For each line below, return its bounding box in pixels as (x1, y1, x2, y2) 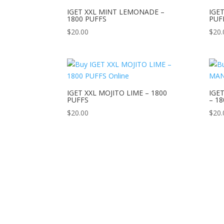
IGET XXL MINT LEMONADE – (67, 6, 165, 16)
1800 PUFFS (67, 13, 107, 23)
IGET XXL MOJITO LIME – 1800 (67, 87, 167, 97)
